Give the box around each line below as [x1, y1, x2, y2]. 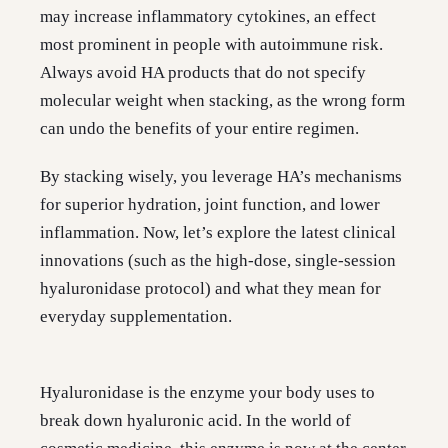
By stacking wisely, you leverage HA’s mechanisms [40, 167, 402, 187]
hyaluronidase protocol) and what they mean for [40, 279, 381, 299]
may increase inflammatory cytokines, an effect [40, 7, 376, 27]
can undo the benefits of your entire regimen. [40, 119, 359, 139]
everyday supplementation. [40, 307, 232, 327]
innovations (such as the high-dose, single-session [40, 251, 396, 271]
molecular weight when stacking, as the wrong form [40, 91, 405, 111]
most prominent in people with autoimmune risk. [40, 35, 383, 55]
